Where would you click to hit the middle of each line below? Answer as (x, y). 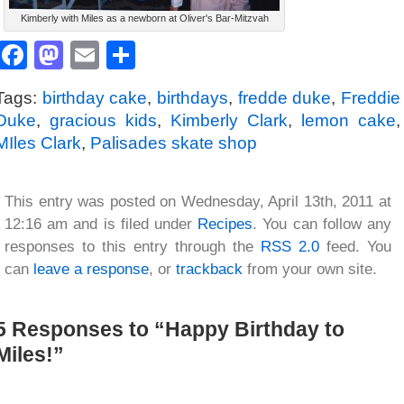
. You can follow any (322, 224)
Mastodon (127, 55)
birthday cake (95, 97)
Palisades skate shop (174, 142)
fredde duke (285, 97)
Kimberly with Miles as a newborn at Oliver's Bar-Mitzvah (144, 18)
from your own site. (310, 269)
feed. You (355, 246)
